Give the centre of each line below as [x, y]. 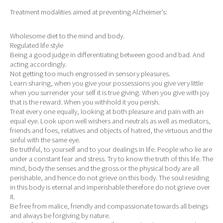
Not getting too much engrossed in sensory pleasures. [90, 74]
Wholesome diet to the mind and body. [67, 36]
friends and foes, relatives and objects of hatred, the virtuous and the [111, 131]
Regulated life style [37, 46]
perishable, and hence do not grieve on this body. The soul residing [110, 178]
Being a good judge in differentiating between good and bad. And [107, 55]
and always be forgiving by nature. [60, 216]
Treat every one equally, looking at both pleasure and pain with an [107, 112]
